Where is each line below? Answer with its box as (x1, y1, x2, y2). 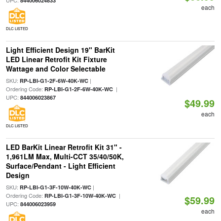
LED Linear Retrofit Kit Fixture (5, 54, 107, 64)
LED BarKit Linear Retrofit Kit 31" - (5, 142, 122, 152)
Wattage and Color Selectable (5, 64, 106, 74)
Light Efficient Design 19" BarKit (5, 45, 115, 55)
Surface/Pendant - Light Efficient (5, 161, 115, 171)
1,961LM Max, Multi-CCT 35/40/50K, (5, 151, 124, 161)
